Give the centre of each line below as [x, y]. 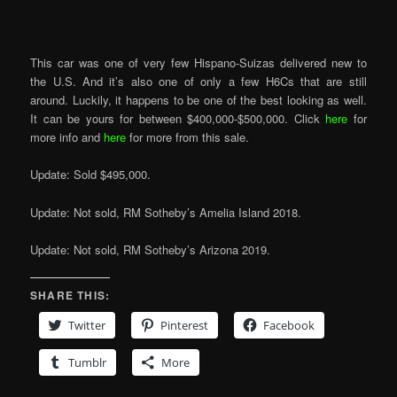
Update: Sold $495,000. [91, 175]
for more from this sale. [188, 137]
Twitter [87, 325]
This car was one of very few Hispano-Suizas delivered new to [198, 63]
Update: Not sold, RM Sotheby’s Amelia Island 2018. [166, 212]
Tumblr [88, 362]
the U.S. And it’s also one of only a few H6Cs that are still [198, 82]
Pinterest [185, 325]
